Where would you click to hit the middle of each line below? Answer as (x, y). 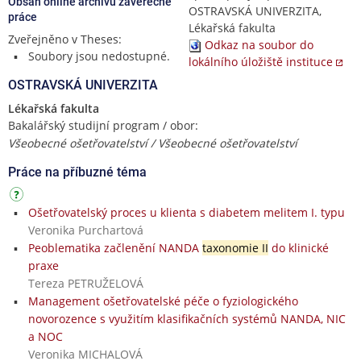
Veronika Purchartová (85, 230)
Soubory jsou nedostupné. (99, 56)
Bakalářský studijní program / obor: (103, 125)
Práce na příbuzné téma (77, 172)
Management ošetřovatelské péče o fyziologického (163, 301)
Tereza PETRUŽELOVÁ (85, 283)
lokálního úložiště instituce (261, 61)
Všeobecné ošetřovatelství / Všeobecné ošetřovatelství (153, 143)
